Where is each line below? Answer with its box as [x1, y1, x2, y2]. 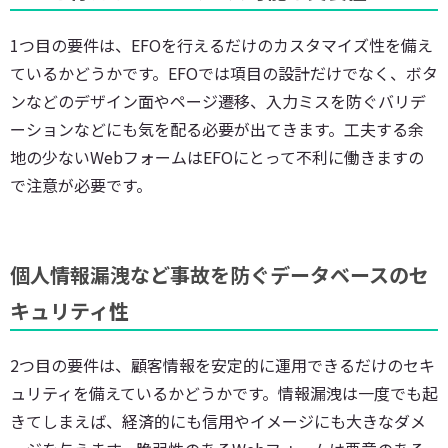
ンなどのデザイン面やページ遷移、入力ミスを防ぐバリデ [10, 88, 426, 113]
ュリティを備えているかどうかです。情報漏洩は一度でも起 [10, 380, 438, 405]
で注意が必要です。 [10, 172, 152, 197]
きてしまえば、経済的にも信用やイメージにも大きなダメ [10, 408, 426, 433]
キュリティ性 [10, 295, 129, 325]
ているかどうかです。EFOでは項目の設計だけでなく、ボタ [10, 60, 438, 85]
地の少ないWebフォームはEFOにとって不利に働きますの [10, 144, 424, 169]
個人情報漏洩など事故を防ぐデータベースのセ [10, 259, 429, 289]
